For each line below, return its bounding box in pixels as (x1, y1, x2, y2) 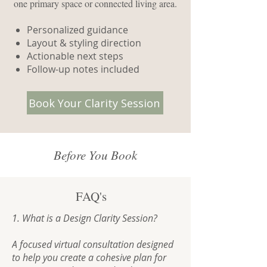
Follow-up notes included (27, 63, 139, 76)
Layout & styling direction (27, 36, 141, 50)
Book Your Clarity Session (28, 95, 160, 110)
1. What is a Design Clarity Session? (12, 212, 157, 225)
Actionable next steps (27, 49, 123, 63)
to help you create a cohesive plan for (12, 251, 166, 265)
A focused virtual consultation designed (12, 238, 173, 252)
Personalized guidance (27, 23, 128, 37)
